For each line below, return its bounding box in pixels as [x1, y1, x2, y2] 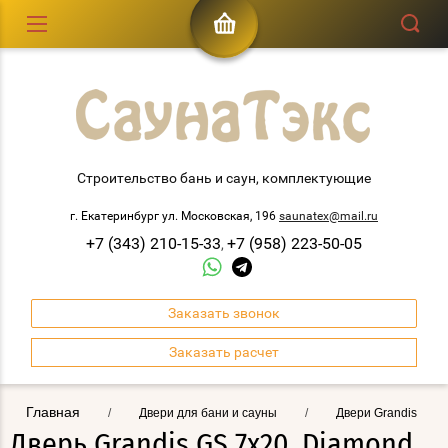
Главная [26, 404, 80, 420]
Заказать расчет [169, 344, 279, 360]
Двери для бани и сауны [139, 406, 277, 420]
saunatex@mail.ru [279, 209, 378, 223]
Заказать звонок [168, 305, 280, 321]
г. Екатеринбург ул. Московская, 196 [70, 209, 279, 223]
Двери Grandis [336, 406, 417, 420]
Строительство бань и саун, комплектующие [77, 170, 371, 186]
